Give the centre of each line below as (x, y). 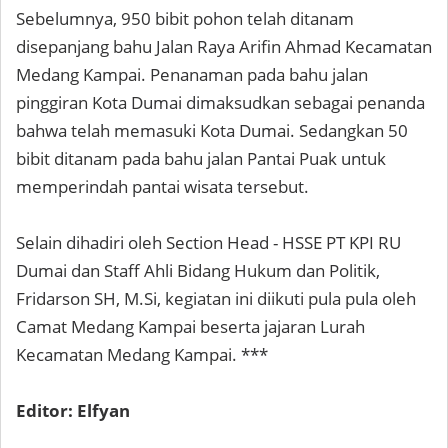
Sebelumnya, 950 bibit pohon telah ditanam (185, 19)
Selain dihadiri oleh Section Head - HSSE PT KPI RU (208, 243)
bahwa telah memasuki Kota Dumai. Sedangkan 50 (212, 131)
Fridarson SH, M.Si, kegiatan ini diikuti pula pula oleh (216, 299)
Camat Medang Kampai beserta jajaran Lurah (190, 327)
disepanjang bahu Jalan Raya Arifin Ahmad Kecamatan (224, 47)
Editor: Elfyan (73, 411)
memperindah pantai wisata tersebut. (162, 187)
